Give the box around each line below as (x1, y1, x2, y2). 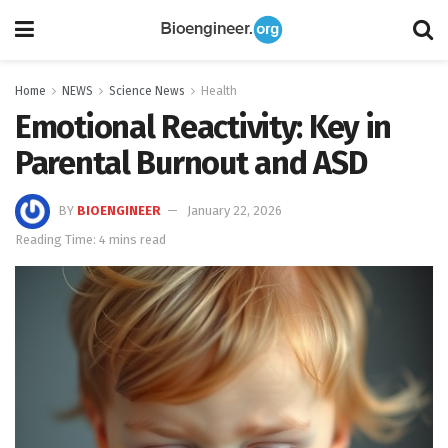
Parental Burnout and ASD (15, 144, 367, 182)
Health (201, 84, 237, 98)
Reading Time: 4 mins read (15, 231, 166, 247)
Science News (109, 84, 185, 98)
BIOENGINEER (77, 202, 161, 218)
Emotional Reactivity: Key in (15, 108, 392, 146)
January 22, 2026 (187, 202, 282, 218)
